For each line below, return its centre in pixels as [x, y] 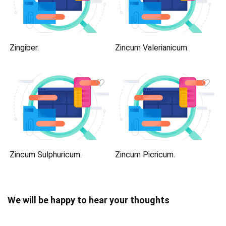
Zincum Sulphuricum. [46, 154]
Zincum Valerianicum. [152, 48]
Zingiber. [24, 48]
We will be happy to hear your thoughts [89, 200]
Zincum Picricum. [145, 154]
